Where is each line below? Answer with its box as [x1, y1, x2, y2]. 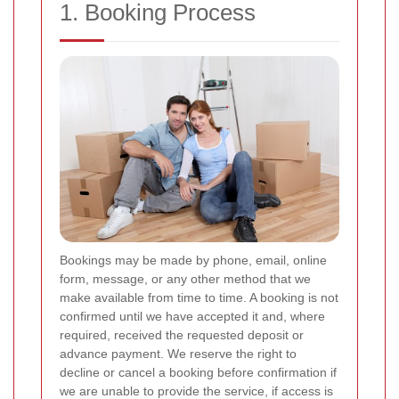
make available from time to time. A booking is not [60, 290, 338, 305]
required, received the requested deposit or [60, 328, 304, 343]
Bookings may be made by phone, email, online [60, 253, 327, 268]
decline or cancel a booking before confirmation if [60, 365, 337, 380]
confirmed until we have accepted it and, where [60, 309, 325, 324]
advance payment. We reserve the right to [60, 346, 297, 362]
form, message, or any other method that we [60, 272, 311, 287]
